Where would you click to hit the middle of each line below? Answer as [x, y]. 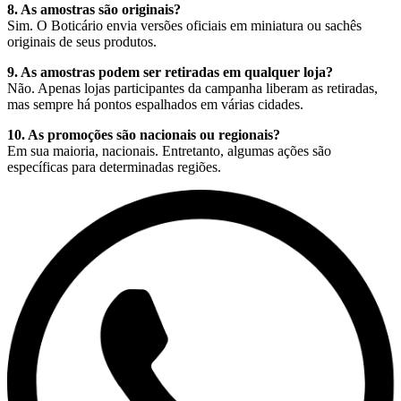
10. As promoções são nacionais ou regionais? [144, 135]
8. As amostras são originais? [94, 10]
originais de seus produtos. [82, 42]
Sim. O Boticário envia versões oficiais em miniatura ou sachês [184, 26]
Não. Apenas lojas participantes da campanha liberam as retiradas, [192, 89]
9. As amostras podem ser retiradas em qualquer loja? [170, 73]
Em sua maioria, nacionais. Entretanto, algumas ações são [169, 151]
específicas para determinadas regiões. [114, 167]
